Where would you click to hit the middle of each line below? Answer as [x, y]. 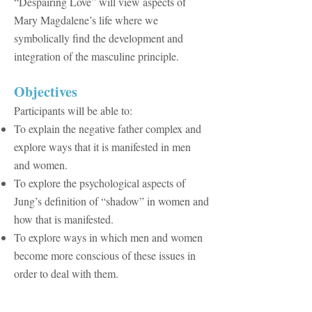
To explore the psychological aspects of [100, 183]
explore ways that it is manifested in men [102, 147]
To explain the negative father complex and [108, 128]
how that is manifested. [64, 219]
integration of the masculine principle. [96, 56]
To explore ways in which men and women [108, 237]
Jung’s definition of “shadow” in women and [111, 201]
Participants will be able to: [73, 110]
